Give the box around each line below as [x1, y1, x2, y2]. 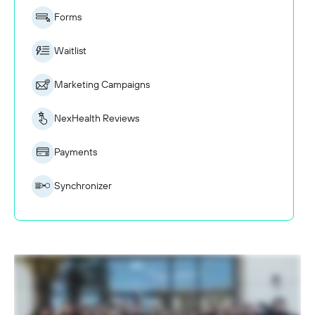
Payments [54, 146, 97, 159]
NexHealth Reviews [54, 112, 139, 125]
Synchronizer [54, 179, 112, 193]
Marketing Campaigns [54, 78, 150, 91]
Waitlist [54, 44, 86, 58]
